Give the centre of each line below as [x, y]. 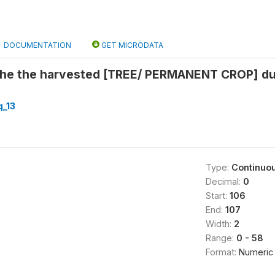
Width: [219, 224]
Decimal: [224, 181]
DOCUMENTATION [37, 45]
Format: [222, 252]
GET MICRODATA [131, 45]
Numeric [256, 252]
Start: [217, 196]
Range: [221, 238]
